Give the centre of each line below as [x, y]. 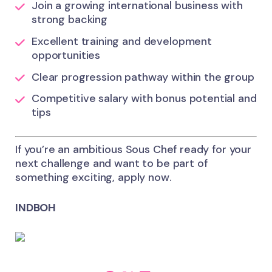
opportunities [66, 55]
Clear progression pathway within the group [143, 77]
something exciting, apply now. [93, 178]
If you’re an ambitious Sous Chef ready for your [133, 150]
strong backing [70, 20]
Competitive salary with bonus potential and [144, 99]
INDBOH [36, 208]
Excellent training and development [122, 41]
